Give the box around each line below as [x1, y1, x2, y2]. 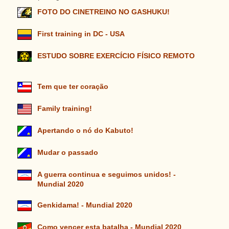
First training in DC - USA [37, 30, 124, 38]
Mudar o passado [37, 149, 98, 157]
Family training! [37, 105, 92, 113]
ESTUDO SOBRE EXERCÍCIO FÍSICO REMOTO [37, 52, 195, 60]
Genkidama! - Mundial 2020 [37, 201, 132, 210]
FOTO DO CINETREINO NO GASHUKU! [37, 8, 170, 16]
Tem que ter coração [37, 83, 108, 91]
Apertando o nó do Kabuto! [37, 127, 135, 135]
